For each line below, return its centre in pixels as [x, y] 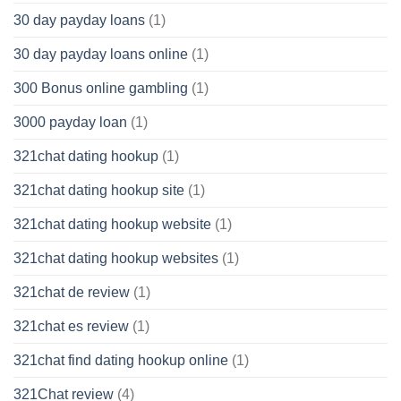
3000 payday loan [70, 123]
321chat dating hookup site [99, 191]
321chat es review [71, 327]
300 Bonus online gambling [101, 89]
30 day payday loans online [101, 55]
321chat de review [72, 293]
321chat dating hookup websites [116, 259]
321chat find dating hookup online [121, 361]
